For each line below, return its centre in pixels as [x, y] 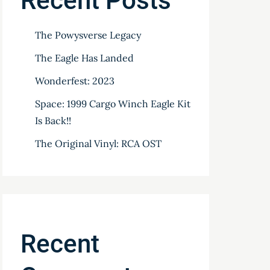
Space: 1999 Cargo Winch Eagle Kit [113, 104]
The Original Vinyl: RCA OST [99, 143]
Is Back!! [53, 121]
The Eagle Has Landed [85, 58]
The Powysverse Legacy [88, 35]
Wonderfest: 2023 [75, 81]
